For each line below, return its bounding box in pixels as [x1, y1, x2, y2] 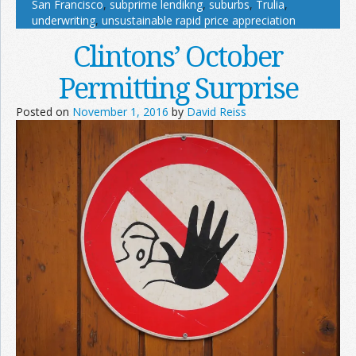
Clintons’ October [73, 36, 283, 75]
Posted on [16, 103, 72, 119]
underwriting [32, 12, 95, 28]
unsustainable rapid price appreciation [102, 12, 296, 28]
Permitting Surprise [58, 68, 298, 107]
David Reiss [187, 103, 246, 119]
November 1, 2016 [72, 103, 168, 119]
